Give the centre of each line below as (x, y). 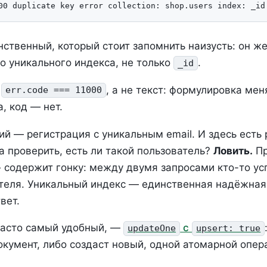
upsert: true (229, 229)
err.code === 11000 (54, 90)
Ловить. (233, 150)
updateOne (152, 229)
